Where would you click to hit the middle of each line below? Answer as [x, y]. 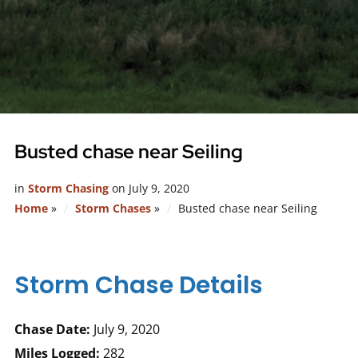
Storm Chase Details [138, 285]
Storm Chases [113, 208]
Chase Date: [52, 329]
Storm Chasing [68, 188]
